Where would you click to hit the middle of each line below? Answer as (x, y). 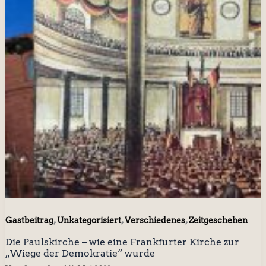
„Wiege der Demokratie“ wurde (80, 253)
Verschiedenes (155, 221)
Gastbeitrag (29, 221)
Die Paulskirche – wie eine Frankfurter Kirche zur (122, 242)
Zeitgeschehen (218, 221)
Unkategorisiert (89, 221)
